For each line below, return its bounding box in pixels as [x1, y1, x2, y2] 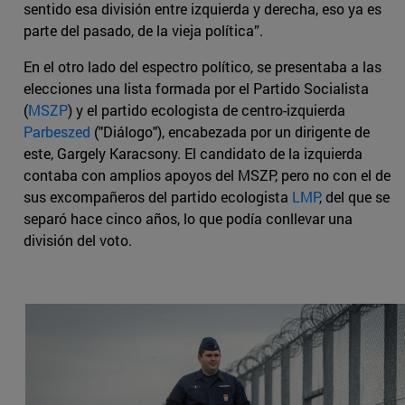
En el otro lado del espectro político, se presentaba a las [24, 57, 381, 77]
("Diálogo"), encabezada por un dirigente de [90, 122, 370, 142]
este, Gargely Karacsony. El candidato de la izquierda [24, 144, 363, 164]
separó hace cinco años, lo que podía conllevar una [24, 209, 353, 229]
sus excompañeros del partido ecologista [24, 187, 292, 207]
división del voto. [24, 231, 132, 250]
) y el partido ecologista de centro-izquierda [68, 100, 345, 120]
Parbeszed [24, 122, 90, 142]
